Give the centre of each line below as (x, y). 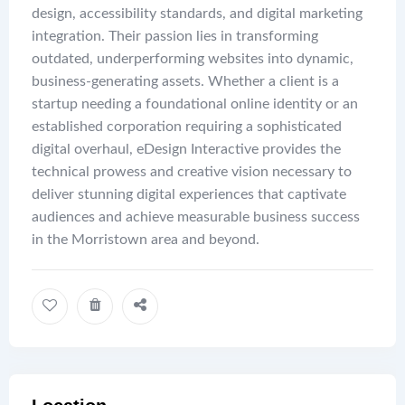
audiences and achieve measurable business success (196, 217)
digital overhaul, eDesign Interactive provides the (186, 150)
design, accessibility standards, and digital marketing (197, 14)
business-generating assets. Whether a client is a (185, 82)
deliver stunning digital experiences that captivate (189, 195)
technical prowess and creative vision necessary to (192, 172)
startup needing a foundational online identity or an (195, 104)
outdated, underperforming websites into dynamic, (193, 59)
